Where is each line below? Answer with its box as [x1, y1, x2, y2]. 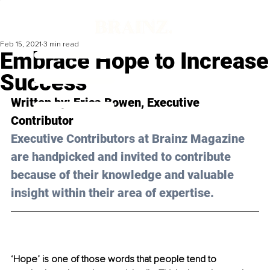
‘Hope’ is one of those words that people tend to [11, 253, 219, 266]
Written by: [11, 95, 74, 110]
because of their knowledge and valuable [11, 168, 237, 183]
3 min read [43, 40, 79, 49]
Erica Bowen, [74, 95, 147, 110]
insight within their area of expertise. [11, 186, 214, 201]
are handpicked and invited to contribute [11, 149, 234, 165]
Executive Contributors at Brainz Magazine [11, 131, 248, 146]
